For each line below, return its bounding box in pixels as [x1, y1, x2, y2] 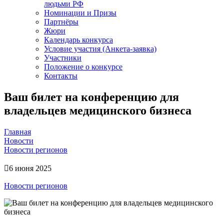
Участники [44, 53, 81, 62]
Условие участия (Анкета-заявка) [44, 44, 156, 53]
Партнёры [44, 17, 78, 26]
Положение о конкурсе [44, 62, 122, 71]
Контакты [44, 71, 77, 80]
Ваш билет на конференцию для [4, 90, 179, 103]
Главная [4, 127, 31, 136]
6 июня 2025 [9, 163, 51, 172]
